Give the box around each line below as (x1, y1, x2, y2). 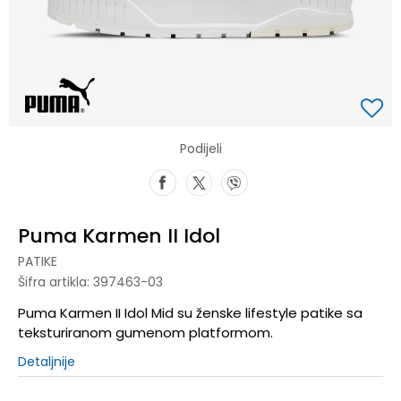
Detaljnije (18, 352, 75, 371)
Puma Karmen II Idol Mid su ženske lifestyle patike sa (18, 303, 363, 322)
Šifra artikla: (18, 272, 93, 291)
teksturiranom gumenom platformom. (18, 322, 273, 342)
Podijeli (179, 139, 222, 158)
